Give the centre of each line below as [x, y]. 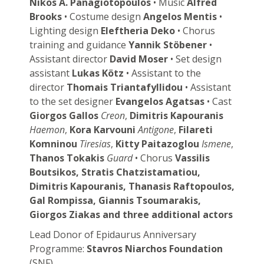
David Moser [138, 59]
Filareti [195, 129]
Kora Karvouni [102, 129]
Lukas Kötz [98, 73]
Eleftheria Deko [138, 30]
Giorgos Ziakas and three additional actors [131, 214]
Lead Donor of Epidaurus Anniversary [113, 234]
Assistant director [69, 59]
